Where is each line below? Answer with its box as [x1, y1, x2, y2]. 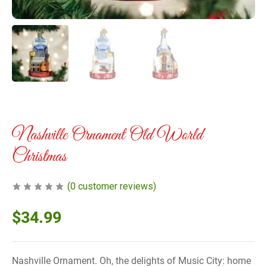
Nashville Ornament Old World [12, 123, 203, 147]
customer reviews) [76, 180, 156, 192]
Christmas [12, 145, 67, 168]
